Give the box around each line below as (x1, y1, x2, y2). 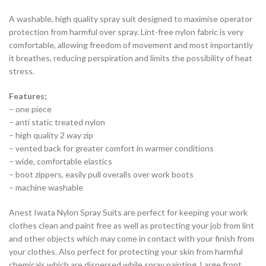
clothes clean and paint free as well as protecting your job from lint (9, 220, 254, 231)
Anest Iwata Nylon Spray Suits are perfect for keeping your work (9, 207, 248, 218)
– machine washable (9, 182, 83, 193)
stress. (9, 66, 34, 77)
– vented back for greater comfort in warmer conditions (9, 143, 214, 154)
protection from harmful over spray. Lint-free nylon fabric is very (9, 27, 243, 37)
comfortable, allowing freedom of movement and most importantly (9, 40, 253, 50)
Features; (9, 91, 47, 102)
